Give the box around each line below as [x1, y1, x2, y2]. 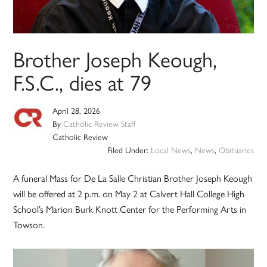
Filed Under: [107, 144, 151, 156]
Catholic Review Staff [63, 117, 136, 130]
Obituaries [218, 144, 254, 156]
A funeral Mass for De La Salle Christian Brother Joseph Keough [13, 171, 253, 185]
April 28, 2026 [52, 104, 101, 117]
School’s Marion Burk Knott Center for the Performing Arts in [13, 202, 247, 216]
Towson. [13, 218, 45, 232]
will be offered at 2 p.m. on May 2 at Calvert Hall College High [13, 187, 245, 201]
